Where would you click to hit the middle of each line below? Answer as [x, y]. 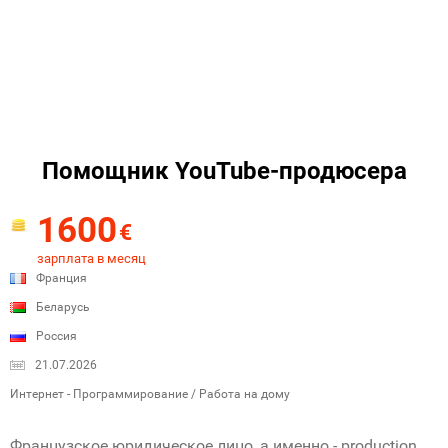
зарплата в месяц [91, 258]
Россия [56, 336]
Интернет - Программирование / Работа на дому [150, 394]
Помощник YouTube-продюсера [224, 171]
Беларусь [63, 307]
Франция [61, 278]
